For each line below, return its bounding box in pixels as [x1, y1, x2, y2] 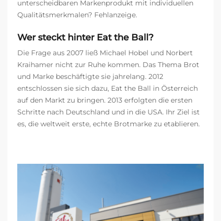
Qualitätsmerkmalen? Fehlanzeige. [17, 10, 137, 20]
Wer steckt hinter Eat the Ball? [17, 32, 153, 43]
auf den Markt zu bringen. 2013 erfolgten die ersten [17, 96, 192, 105]
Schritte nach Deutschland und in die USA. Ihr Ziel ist [17, 108, 200, 117]
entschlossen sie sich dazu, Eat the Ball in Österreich [17, 84, 198, 93]
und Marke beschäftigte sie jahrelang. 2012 [17, 72, 163, 81]
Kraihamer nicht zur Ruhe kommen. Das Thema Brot [17, 60, 199, 70]
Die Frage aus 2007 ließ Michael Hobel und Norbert [17, 48, 193, 58]
